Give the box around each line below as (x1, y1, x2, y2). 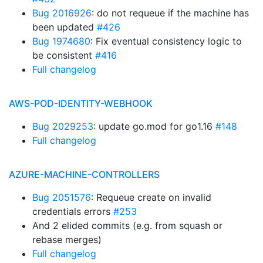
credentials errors (32, 205, 113, 217)
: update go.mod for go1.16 (93, 120, 215, 132)
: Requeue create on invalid (91, 191, 211, 203)
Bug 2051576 (32, 191, 91, 203)
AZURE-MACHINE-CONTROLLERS (9, 168, 160, 180)
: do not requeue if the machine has (92, 7, 249, 19)
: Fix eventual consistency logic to (90, 35, 242, 47)
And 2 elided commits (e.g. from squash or (32, 220, 222, 231)
